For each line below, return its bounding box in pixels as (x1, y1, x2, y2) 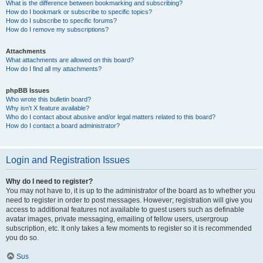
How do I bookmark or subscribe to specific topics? (6, 8, 152, 15)
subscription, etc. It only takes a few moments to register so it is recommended (6, 224, 252, 232)
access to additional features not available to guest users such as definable (6, 205, 244, 214)
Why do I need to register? (6, 177, 93, 186)
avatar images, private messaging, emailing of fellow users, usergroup (6, 215, 228, 223)
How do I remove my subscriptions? (6, 26, 109, 33)
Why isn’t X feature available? (6, 104, 89, 112)
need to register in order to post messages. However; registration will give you (6, 196, 252, 204)
